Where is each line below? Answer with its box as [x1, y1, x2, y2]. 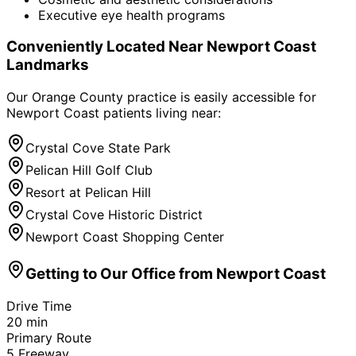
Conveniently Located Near [6, 37, 207, 56]
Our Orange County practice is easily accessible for [6, 89, 316, 106]
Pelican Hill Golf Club [25, 162, 153, 179]
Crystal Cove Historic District [25, 207, 203, 223]
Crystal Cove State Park [25, 140, 171, 157]
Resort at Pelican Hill [25, 184, 151, 201]
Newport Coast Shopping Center [25, 229, 224, 246]
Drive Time [6, 297, 72, 314]
